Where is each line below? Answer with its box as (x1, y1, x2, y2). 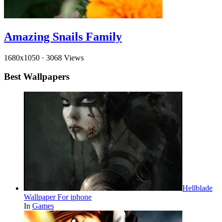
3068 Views (46, 53, 84, 62)
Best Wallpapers (4, 71, 69, 82)
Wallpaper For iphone (24, 193, 92, 202)
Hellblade (182, 184, 213, 193)
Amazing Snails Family (4, 30, 122, 43)
